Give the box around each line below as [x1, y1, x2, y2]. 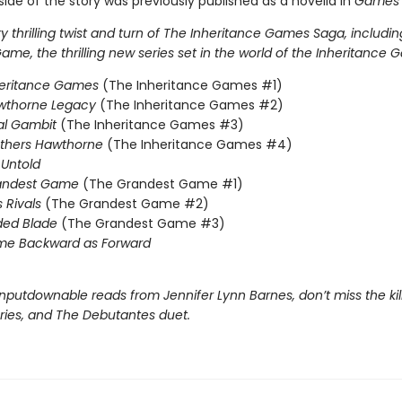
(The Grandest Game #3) [60, 214, 225, 232]
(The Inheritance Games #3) [59, 116, 244, 134]
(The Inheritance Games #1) [101, 76, 283, 94]
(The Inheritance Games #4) [106, 135, 293, 153]
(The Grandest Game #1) [82, 175, 243, 193]
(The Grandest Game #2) [44, 195, 209, 213]
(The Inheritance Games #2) [99, 96, 284, 114]
